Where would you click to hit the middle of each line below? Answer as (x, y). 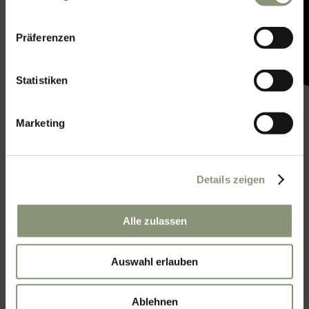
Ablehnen (154, 301)
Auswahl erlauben (154, 261)
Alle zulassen (154, 221)
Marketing (40, 123)
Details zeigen (231, 179)
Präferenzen (46, 37)
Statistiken (42, 80)
